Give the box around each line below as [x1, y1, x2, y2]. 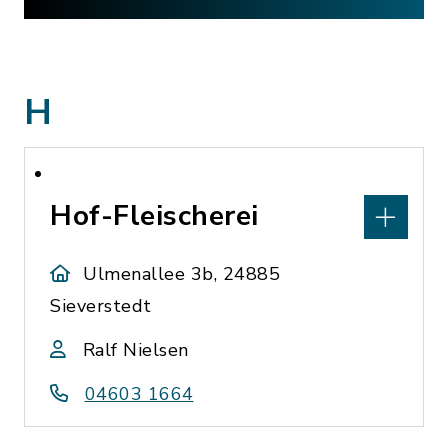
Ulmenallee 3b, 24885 [83, 262, 281, 286]
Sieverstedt [50, 294, 152, 318]
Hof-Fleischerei [50, 197, 259, 235]
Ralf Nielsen [82, 338, 189, 362]
